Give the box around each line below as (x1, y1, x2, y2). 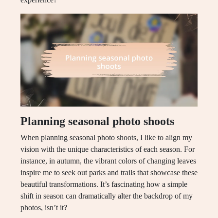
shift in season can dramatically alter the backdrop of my (20, 192, 193, 200)
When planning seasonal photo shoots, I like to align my (20, 133, 192, 142)
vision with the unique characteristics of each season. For (20, 145, 195, 154)
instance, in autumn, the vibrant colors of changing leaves (20, 157, 196, 165)
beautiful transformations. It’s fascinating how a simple (20, 180, 187, 189)
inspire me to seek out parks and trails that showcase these (20, 168, 198, 177)
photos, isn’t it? (20, 203, 67, 212)
